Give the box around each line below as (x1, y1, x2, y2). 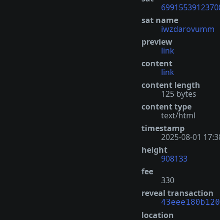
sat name (141, 14, 178, 26)
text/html (161, 110, 195, 121)
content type (141, 101, 192, 112)
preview (141, 36, 172, 47)
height (141, 144, 167, 155)
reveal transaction (141, 187, 214, 198)
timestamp (141, 122, 185, 134)
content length (141, 79, 200, 90)
